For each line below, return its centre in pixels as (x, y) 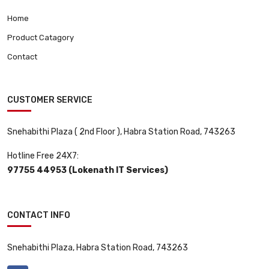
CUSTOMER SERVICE (50, 100)
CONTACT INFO (39, 215)
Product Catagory (41, 37)
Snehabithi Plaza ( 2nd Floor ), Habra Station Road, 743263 (121, 131)
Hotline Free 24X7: (43, 156)
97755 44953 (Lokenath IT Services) (88, 170)
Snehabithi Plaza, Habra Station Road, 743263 (98, 247)
